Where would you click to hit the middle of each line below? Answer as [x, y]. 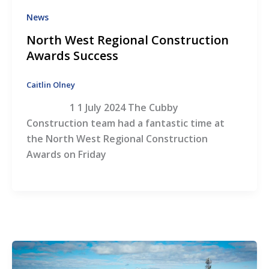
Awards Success [72, 56]
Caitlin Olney [51, 85]
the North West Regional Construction [117, 138]
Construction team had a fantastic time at [125, 123]
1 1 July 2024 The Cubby [102, 107]
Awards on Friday [66, 154]
